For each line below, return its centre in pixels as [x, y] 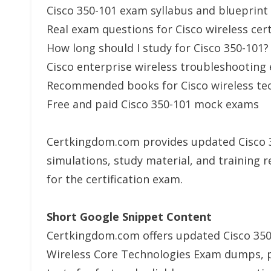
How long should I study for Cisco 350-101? [158, 48]
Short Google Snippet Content [129, 217]
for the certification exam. [115, 179]
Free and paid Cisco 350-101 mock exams [153, 104]
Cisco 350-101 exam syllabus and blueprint [157, 10]
